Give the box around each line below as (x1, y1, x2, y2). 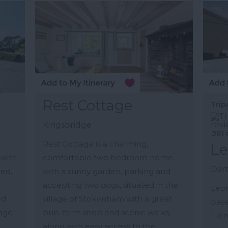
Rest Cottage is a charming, (42, 139, 148, 149)
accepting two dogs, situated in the (42, 180, 178, 190)
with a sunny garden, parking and (42, 166, 170, 177)
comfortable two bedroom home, (42, 153, 175, 163)
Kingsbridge (42, 120, 92, 130)
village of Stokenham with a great (42, 194, 172, 204)
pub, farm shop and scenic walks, (42, 208, 170, 218)
